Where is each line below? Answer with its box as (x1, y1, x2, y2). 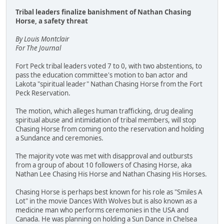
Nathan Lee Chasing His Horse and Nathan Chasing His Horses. (15, 169, 207, 179)
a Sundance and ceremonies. (15, 133, 103, 143)
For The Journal (15, 43, 61, 53)
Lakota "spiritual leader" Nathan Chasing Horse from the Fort (15, 79, 202, 89)
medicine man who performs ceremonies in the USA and (15, 205, 188, 215)
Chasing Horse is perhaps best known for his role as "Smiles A (15, 187, 202, 197)
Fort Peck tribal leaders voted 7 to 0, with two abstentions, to (15, 61, 202, 71)
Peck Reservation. (15, 88, 70, 98)
